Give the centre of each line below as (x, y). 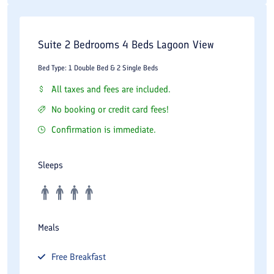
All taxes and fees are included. (111, 89)
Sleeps (50, 165)
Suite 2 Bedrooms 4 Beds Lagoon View (126, 44)
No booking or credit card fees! (110, 109)
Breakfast (88, 257)
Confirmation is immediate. (104, 129)
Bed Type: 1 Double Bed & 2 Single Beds (98, 68)
